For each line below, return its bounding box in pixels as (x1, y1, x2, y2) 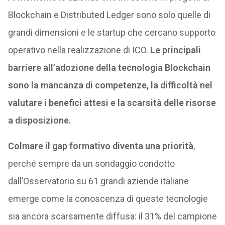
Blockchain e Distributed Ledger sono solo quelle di (8, 10, 210, 20)
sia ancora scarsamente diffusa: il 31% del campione (8, 211, 217, 221)
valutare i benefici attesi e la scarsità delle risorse (8, 97, 216, 108)
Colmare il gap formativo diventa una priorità (8, 141, 193, 151)
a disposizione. (8, 115, 71, 126)
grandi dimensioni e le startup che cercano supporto (8, 27, 215, 38)
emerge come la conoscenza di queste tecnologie (8, 193, 208, 204)
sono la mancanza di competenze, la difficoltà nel (8, 80, 212, 90)
